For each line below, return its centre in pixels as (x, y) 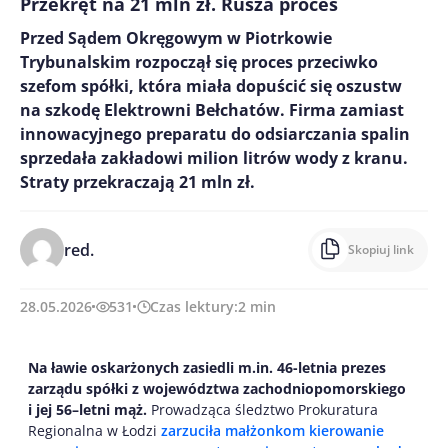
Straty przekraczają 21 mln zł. (137, 182)
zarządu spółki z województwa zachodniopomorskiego (217, 389)
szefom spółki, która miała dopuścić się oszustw (211, 86)
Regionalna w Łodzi (94, 431)
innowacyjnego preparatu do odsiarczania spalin (215, 134)
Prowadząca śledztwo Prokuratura (264, 410)
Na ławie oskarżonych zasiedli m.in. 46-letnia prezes (207, 368)
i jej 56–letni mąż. (89, 410)
